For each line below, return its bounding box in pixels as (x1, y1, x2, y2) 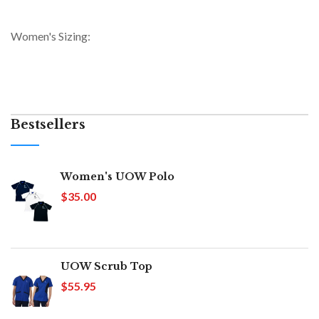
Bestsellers (11, 116, 85, 132)
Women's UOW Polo (61, 169, 174, 183)
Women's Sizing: (11, 28, 90, 43)
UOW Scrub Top (61, 259, 152, 273)
